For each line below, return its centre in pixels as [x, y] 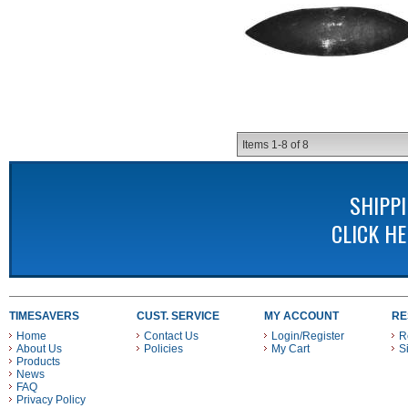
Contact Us [171, 336]
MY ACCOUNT [301, 316]
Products [38, 362]
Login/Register [308, 336]
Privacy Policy [51, 400]
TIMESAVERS [44, 316]
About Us [39, 349]
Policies [163, 349]
